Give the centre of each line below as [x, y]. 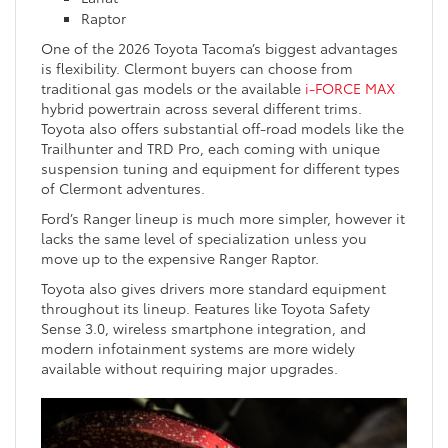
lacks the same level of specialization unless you [204, 237]
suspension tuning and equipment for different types [220, 167]
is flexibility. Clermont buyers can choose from [197, 67]
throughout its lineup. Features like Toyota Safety [205, 307]
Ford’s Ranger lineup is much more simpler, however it [223, 217]
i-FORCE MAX [350, 87]
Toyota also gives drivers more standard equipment [213, 287]
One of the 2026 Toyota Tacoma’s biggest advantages [219, 47]
